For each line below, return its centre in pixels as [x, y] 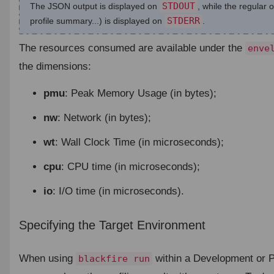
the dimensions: [55, 66]
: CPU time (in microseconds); [130, 166]
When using [47, 258]
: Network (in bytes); [104, 117]
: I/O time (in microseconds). [118, 191]
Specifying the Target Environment [112, 225]
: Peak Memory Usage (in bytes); [140, 93]
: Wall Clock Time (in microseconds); [139, 142]
